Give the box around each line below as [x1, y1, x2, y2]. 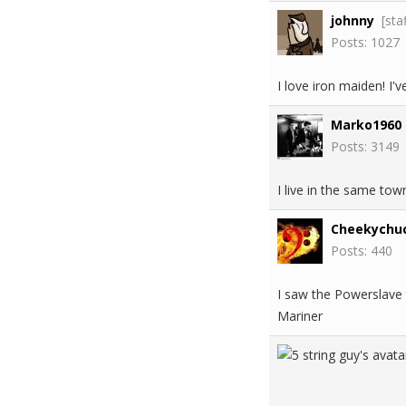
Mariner [277, 307, 323, 324]
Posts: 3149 [331, 138, 400, 155]
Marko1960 [331, 116, 401, 133]
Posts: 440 [331, 242, 392, 259]
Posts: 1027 [331, 34, 400, 51]
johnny [331, 12, 374, 29]
